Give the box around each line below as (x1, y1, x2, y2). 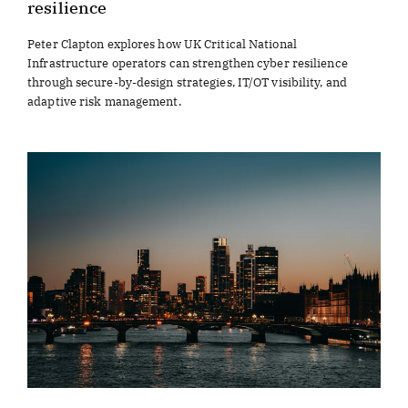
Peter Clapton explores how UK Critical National (27, 36, 297, 52)
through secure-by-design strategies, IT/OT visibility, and (27, 74, 347, 90)
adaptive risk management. (27, 93, 181, 109)
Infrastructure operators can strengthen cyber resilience (27, 55, 348, 71)
